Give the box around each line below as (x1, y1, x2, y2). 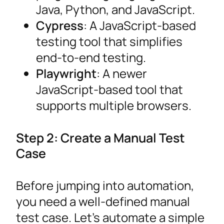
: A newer (96, 64, 147, 81)
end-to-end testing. (36, 48, 146, 65)
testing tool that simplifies (36, 32, 182, 49)
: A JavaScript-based (83, 16, 196, 33)
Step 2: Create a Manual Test (16, 128, 185, 146)
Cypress (36, 16, 83, 33)
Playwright (36, 64, 96, 81)
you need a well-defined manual (16, 192, 190, 209)
